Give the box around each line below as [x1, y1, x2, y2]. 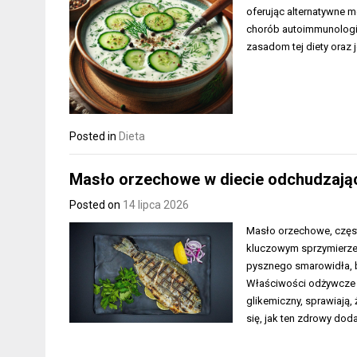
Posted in [69, 130, 119, 143]
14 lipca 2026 [123, 198, 189, 211]
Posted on [69, 198, 123, 211]
